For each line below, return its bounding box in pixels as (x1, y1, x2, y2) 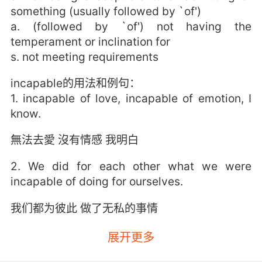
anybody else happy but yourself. (10, 242, 186, 257)
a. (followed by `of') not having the (10, 19, 252, 34)
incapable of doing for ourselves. (10, 174, 183, 189)
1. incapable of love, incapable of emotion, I (10, 91, 252, 106)
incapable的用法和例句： (10, 76, 140, 91)
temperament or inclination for (10, 35, 170, 49)
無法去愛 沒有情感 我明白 (10, 133, 139, 147)
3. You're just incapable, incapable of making (10, 227, 252, 242)
